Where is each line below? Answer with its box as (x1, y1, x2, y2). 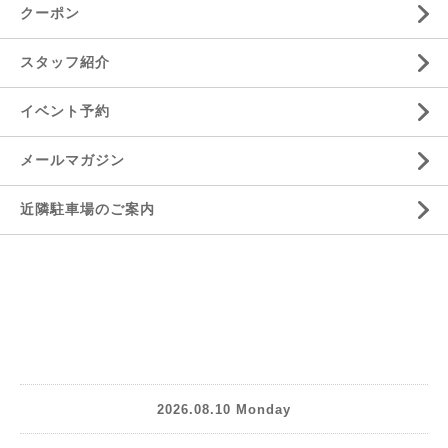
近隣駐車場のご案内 (20, 201, 155, 217)
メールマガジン (20, 152, 125, 168)
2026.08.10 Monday (157, 401, 291, 417)
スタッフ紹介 (20, 54, 110, 70)
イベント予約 (20, 103, 110, 119)
